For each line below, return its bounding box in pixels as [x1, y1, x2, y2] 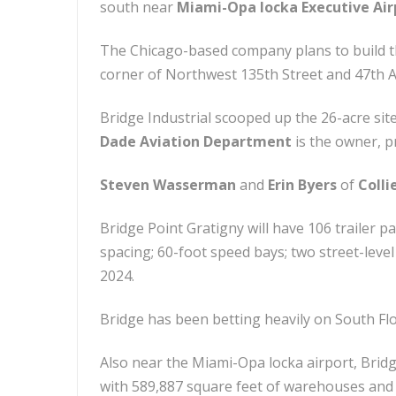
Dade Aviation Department [100, 132, 292, 151]
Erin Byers [268, 175, 337, 194]
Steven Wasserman [100, 175, 236, 194]
